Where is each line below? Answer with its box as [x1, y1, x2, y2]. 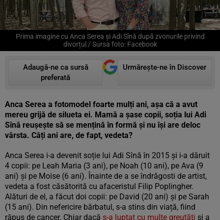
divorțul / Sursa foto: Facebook [63, 40, 157, 48]
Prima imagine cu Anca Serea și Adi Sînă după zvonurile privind [15, 32, 205, 40]
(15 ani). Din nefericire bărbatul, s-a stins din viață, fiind [5, 202, 195, 212]
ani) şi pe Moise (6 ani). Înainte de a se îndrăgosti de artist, [5, 171, 207, 181]
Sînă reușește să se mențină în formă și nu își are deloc [5, 120, 200, 130]
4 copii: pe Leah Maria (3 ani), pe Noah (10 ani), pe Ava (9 [5, 161, 203, 170]
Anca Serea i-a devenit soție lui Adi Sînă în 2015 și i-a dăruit [5, 151, 210, 160]
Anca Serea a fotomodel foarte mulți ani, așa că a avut [5, 100, 197, 109]
